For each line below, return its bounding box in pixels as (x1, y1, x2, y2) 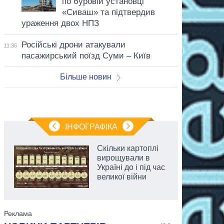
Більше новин (59, 72, 111, 81)
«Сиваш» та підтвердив (61, 7, 155, 17)
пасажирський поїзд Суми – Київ (21, 50, 150, 60)
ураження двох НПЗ (21, 18, 99, 28)
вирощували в (97, 153, 150, 162)
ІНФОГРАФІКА (64, 122, 117, 131)
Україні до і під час (97, 162, 165, 171)
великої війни (97, 172, 146, 181)
